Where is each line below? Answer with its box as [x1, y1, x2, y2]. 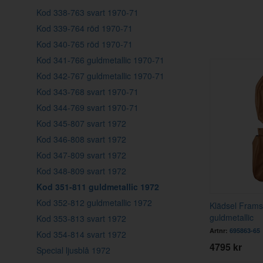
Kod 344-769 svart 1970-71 [36, 101, 139, 113]
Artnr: [209, 226, 230, 235]
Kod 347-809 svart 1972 [36, 149, 126, 161]
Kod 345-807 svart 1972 [36, 117, 126, 129]
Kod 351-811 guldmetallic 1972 [36, 180, 159, 193]
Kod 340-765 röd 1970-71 [36, 38, 133, 50]
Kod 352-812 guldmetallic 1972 [36, 196, 152, 208]
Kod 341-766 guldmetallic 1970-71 [36, 53, 164, 66]
